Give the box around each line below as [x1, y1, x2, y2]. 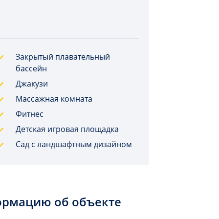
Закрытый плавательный [15, 51, 110, 62]
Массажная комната [15, 93, 92, 104]
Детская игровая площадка [15, 124, 119, 134]
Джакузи [15, 78, 48, 89]
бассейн [15, 63, 47, 74]
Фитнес [15, 109, 44, 119]
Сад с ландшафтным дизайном [15, 139, 132, 150]
